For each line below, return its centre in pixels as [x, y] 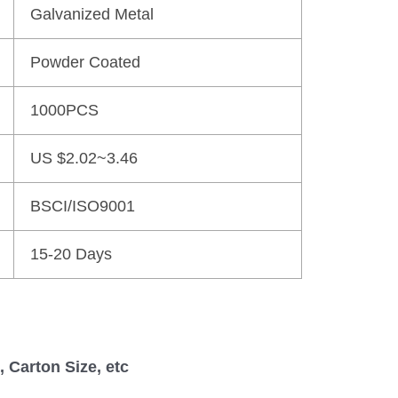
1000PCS [64, 110]
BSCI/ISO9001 [83, 206]
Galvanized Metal [92, 14]
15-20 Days [71, 254]
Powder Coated [85, 62]
